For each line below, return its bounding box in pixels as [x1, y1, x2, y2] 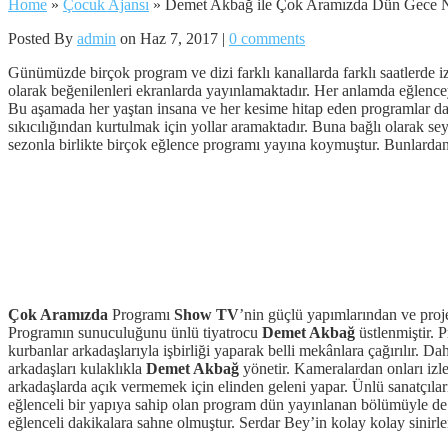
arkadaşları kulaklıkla [8, 359, 146, 377]
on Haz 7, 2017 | [116, 29, 229, 47]
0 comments [229, 29, 305, 47]
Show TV [174, 305, 239, 323]
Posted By [8, 29, 77, 47]
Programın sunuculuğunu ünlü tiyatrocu [8, 323, 262, 341]
